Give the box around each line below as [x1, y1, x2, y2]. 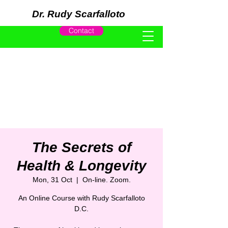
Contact [69, 26, 94, 35]
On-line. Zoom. [82, 176, 131, 184]
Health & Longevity [16, 158, 147, 174]
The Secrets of [32, 139, 131, 155]
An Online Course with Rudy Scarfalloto [18, 194, 145, 202]
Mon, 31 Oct [32, 176, 72, 184]
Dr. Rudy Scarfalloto [32, 9, 125, 19]
